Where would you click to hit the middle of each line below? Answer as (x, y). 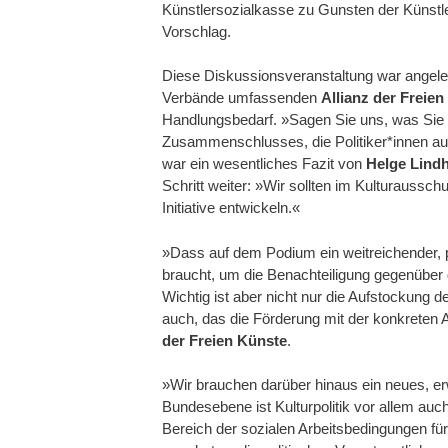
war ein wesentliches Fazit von (264, 164)
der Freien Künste (224, 340)
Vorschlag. (196, 31)
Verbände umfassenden (241, 98)
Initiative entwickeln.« (231, 208)
